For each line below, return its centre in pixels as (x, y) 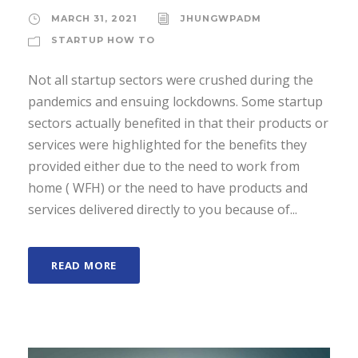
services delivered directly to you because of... (163, 210)
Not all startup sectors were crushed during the (171, 80)
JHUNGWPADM (221, 19)
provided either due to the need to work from (164, 167)
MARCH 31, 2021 (94, 19)
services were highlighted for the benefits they (167, 145)
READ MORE (84, 266)
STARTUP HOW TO (103, 40)
